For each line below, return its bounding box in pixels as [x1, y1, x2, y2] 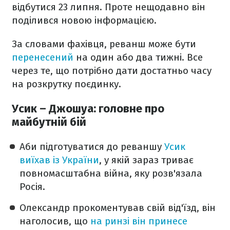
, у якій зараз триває [99, 154, 194, 166]
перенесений [12, 51, 73, 63]
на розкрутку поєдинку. [12, 78, 121, 90]
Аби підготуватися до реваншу [20, 141, 164, 153]
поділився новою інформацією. [12, 14, 157, 26]
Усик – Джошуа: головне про [12, 102, 164, 116]
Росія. [20, 181, 45, 193]
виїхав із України [20, 154, 99, 166]
